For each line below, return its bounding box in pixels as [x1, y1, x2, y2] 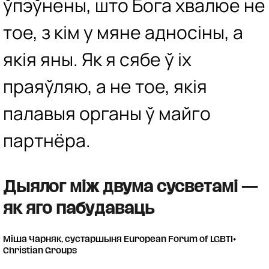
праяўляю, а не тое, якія [3, 73, 207, 98]
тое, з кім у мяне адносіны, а [3, 19, 243, 44]
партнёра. [3, 127, 91, 153]
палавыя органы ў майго [3, 100, 211, 125]
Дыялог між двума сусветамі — [3, 180, 258, 195]
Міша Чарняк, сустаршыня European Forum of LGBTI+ [3, 235, 236, 244]
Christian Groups [3, 247, 77, 255]
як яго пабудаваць [3, 201, 154, 216]
